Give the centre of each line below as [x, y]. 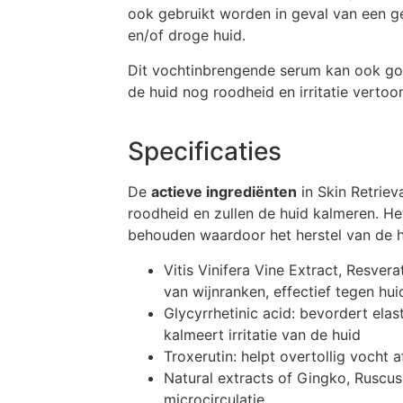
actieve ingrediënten [224, 192]
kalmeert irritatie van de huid [262, 334]
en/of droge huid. [187, 36]
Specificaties [205, 152]
